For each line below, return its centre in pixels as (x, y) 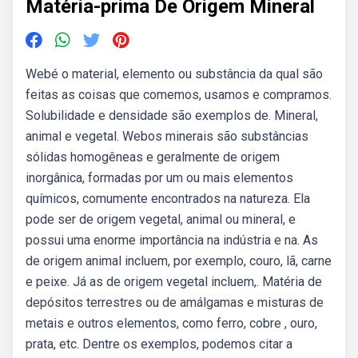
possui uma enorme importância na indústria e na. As (172, 240)
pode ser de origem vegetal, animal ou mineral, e (161, 219)
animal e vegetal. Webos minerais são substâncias (167, 136)
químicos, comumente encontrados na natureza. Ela (168, 199)
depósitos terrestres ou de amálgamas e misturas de (175, 302)
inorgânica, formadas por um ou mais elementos (159, 178)
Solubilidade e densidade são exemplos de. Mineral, (172, 115)
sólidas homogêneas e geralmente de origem (153, 157)
